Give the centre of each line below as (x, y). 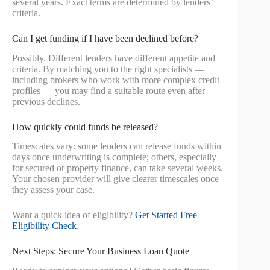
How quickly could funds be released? (85, 127)
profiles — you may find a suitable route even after (108, 90)
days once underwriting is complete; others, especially (114, 157)
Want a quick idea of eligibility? (74, 215)
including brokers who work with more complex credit (116, 80)
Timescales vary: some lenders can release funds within (117, 146)
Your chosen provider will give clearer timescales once (115, 179)
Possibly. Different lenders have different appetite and (114, 58)
